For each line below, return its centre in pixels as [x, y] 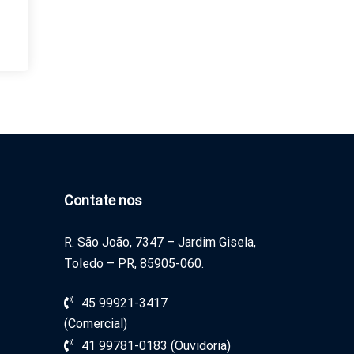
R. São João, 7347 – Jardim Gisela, [160, 242]
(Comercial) [95, 324]
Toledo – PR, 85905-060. [134, 264]
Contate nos [103, 200]
